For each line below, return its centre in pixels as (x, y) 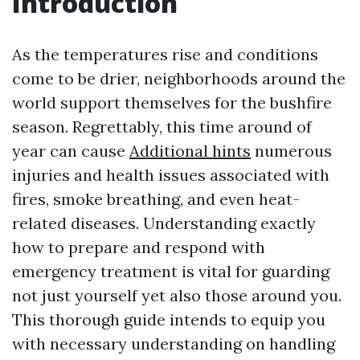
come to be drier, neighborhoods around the (179, 78)
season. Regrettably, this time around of (162, 127)
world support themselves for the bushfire (172, 102)
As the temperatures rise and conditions (165, 54)
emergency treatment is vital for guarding (171, 271)
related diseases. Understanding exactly (164, 223)
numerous (291, 151)
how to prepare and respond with (139, 247)
